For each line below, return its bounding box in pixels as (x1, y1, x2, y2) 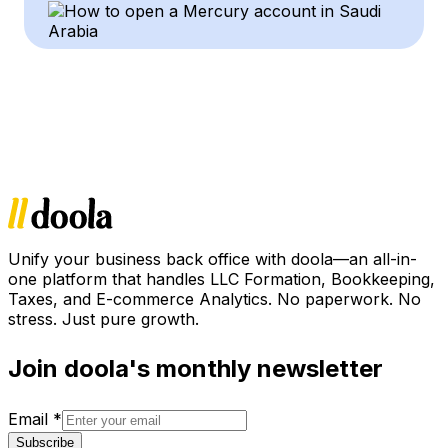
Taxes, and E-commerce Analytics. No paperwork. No (8, 288, 421, 309)
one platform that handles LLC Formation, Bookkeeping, (8, 268, 435, 289)
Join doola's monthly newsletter (8, 353, 383, 383)
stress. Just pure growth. (8, 308, 199, 329)
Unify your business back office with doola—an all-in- (8, 248, 417, 269)
